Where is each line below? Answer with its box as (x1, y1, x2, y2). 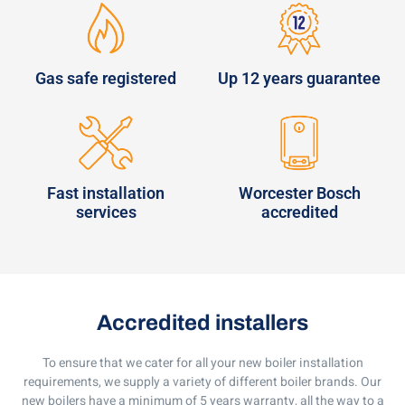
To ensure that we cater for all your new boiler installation (42, 353, 363, 372)
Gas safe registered (35, 68, 176, 88)
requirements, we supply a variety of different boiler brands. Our (24, 372, 381, 391)
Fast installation (47, 183, 165, 202)
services (75, 202, 137, 221)
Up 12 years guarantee (218, 68, 381, 88)
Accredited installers (97, 310, 308, 334)
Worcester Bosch (238, 183, 361, 202)
